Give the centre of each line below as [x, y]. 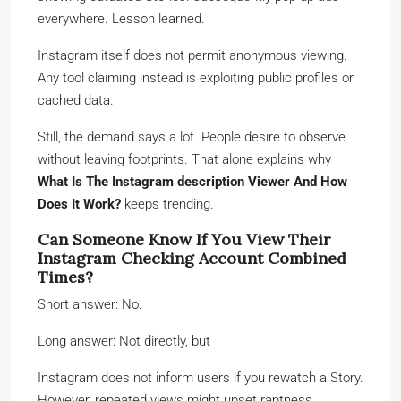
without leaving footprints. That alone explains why [184, 159]
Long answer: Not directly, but [124, 341]
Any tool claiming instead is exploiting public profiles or [196, 77]
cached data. [76, 100]
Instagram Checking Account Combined [192, 258]
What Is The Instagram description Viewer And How [192, 181]
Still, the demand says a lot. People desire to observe [192, 137]
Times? [65, 277]
